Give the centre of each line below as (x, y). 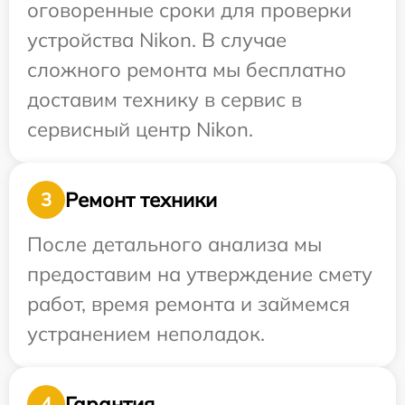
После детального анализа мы (174, 244)
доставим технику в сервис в (165, 99)
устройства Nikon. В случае (157, 40)
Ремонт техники (141, 199)
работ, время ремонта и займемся (188, 304)
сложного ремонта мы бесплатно (187, 70)
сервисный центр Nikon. (140, 129)
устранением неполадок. (146, 334)
